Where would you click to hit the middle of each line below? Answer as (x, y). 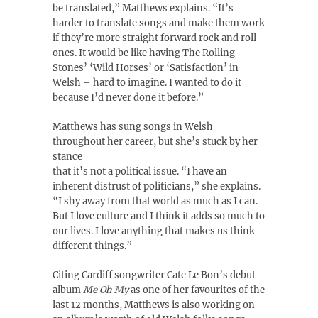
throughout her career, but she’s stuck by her (155, 142)
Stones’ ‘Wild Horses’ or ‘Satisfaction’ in (146, 68)
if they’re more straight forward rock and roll (154, 38)
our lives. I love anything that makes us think (154, 231)
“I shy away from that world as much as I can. (155, 201)
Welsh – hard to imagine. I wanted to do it (147, 83)
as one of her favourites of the (198, 290)
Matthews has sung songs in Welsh (133, 127)
